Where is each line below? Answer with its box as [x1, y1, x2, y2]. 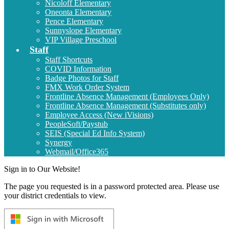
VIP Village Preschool [45, 35, 117, 44]
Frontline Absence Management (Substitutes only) [45, 101, 206, 110]
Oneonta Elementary [45, 7, 111, 16]
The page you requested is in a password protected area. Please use [4, 181, 219, 191]
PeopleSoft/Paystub [45, 119, 108, 128]
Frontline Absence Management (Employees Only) [45, 91, 209, 101]
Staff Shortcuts [45, 55, 93, 64]
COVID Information [45, 64, 111, 73]
